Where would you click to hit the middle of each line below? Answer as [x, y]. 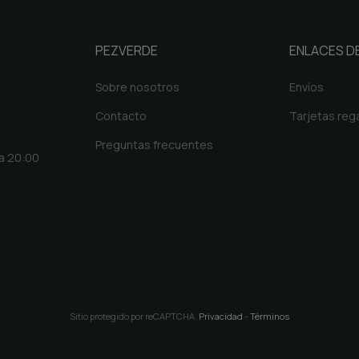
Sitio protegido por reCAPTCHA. [134, 317]
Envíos [307, 87]
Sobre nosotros [137, 87]
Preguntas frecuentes [154, 145]
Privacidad [221, 317]
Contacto [121, 116]
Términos [270, 317]
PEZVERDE [126, 51]
